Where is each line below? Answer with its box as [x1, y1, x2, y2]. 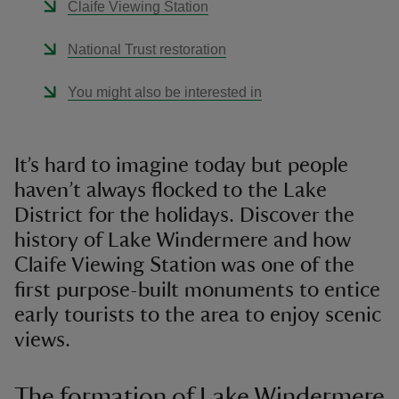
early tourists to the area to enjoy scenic [14, 305, 381, 326]
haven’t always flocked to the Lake [14, 180, 327, 201]
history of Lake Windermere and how [14, 230, 350, 251]
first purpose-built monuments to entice [14, 280, 380, 301]
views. [14, 330, 70, 351]
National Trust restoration [68, 42, 226, 57]
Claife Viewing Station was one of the [14, 255, 354, 276]
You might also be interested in [68, 85, 262, 100]
